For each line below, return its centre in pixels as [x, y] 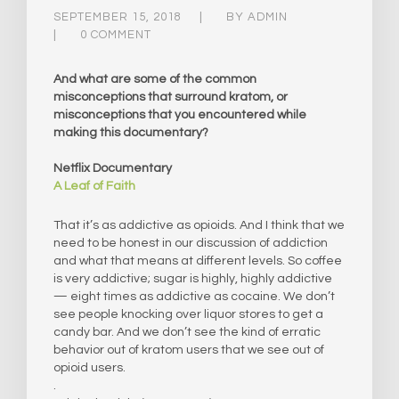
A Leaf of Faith [94, 186]
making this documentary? [131, 132]
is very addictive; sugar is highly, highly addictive [193, 278]
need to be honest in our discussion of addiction [191, 243]
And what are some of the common [155, 79]
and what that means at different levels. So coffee [198, 261]
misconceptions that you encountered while [180, 114]
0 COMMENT [116, 34]
